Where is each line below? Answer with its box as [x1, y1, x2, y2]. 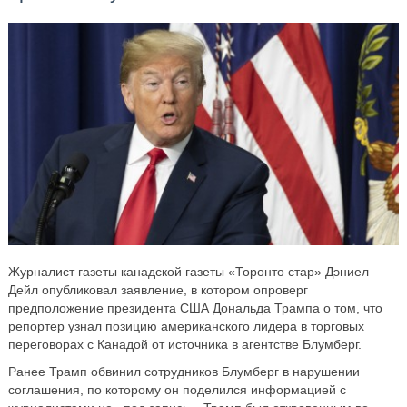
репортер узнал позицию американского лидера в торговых [7, 318, 364, 333]
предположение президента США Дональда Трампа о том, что [7, 300, 382, 315]
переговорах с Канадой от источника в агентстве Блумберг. [7, 336, 362, 352]
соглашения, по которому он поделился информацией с [7, 382, 346, 397]
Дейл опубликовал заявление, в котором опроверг [7, 282, 308, 297]
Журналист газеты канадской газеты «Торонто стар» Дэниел [7, 263, 369, 279]
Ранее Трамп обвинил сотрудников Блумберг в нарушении [7, 363, 360, 379]
